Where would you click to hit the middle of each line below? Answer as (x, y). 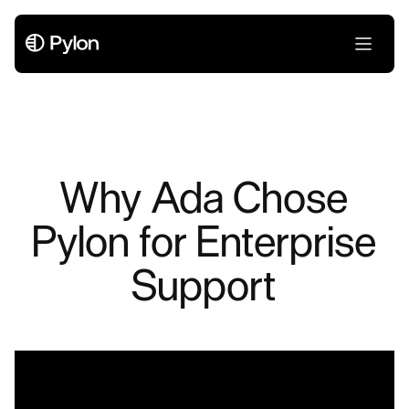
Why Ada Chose (204, 197)
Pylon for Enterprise (204, 241)
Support (204, 285)
